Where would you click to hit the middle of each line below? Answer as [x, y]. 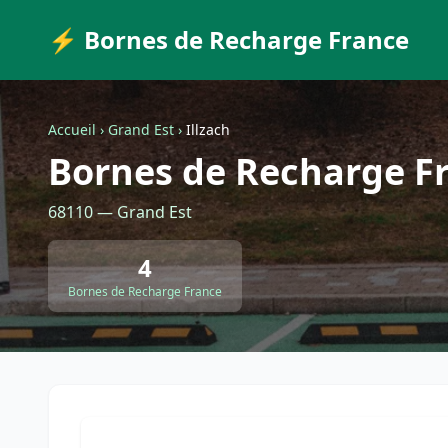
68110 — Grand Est [120, 212]
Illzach [208, 129]
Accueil [72, 129]
